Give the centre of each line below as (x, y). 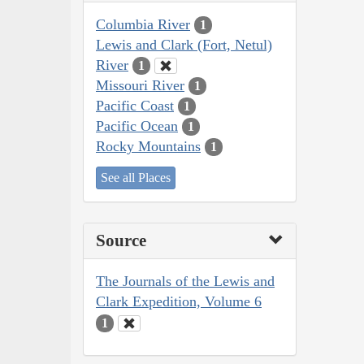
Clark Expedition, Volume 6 (179, 302)
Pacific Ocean (137, 126)
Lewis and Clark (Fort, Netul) (184, 44)
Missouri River (140, 85)
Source (121, 241)
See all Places (136, 178)
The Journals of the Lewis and (185, 282)
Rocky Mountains (148, 146)
